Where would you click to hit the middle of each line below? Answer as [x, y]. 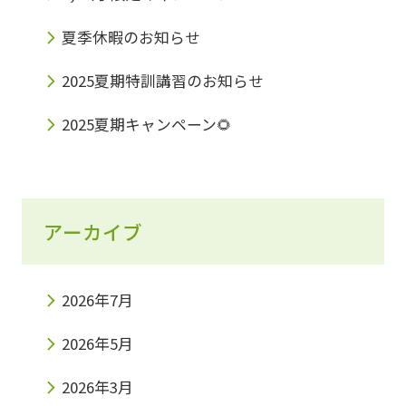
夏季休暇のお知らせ [130, 38]
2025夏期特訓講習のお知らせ [162, 81]
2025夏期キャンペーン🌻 [146, 125]
